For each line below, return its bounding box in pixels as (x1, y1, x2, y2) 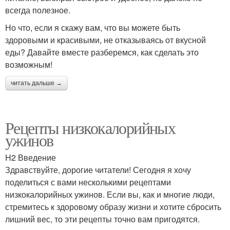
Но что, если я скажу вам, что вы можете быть (5, 21, 180, 33)
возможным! (5, 58, 52, 70)
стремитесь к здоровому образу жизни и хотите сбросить (5, 200, 221, 213)
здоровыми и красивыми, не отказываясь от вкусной (5, 33, 206, 46)
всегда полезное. (5, 4, 70, 16)
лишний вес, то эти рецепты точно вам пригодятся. (5, 213, 200, 225)
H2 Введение (5, 151, 56, 163)
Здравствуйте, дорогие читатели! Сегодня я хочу (5, 163, 191, 176)
